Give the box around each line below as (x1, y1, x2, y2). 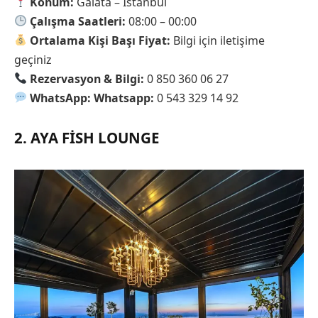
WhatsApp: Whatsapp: (30, 89, 155, 106)
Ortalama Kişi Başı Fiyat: (30, 32, 171, 48)
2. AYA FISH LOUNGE (14, 128, 159, 148)
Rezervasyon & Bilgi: (30, 70, 145, 87)
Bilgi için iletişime (170, 32, 265, 48)
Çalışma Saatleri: (30, 13, 126, 29)
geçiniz (14, 51, 51, 67)
